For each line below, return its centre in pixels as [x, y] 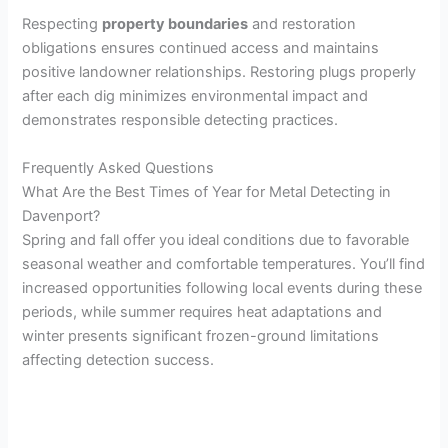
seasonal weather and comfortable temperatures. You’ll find [224, 263]
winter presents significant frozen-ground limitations [201, 335]
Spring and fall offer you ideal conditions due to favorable [216, 239]
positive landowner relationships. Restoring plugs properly [219, 72]
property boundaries [175, 24]
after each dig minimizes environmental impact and [195, 96]
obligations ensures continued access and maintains [201, 48]
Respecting [62, 24]
